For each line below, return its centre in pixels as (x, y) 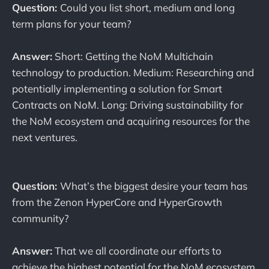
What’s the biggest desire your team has (154, 186)
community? (41, 219)
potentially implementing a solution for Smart (117, 88)
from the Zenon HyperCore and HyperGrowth (117, 202)
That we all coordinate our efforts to (137, 251)
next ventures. (45, 137)
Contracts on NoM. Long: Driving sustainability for (128, 104)
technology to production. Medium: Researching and (133, 72)
